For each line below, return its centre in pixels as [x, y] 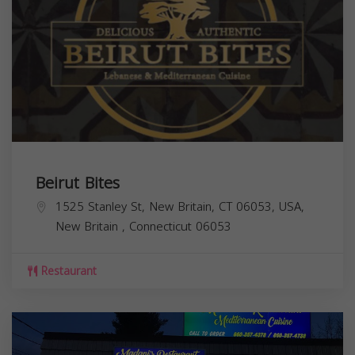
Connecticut [162, 226]
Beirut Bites [78, 183]
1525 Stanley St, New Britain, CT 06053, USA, [180, 206]
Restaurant [67, 271]
